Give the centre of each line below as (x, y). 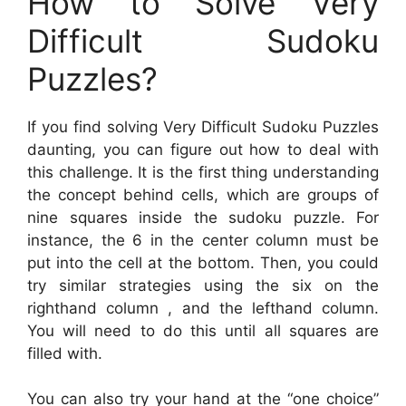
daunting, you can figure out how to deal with (203, 149)
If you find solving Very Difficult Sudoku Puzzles (203, 126)
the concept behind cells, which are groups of (203, 194)
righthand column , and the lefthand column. (203, 308)
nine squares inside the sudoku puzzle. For (203, 217)
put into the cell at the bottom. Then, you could (203, 262)
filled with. (65, 353)
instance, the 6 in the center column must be (203, 240)
